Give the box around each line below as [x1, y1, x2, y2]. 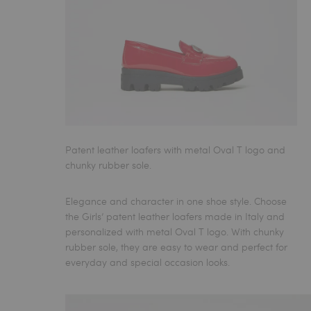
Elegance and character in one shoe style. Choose [65, 194, 287, 208]
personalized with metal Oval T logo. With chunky [65, 224, 285, 238]
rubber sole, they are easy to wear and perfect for [65, 239, 288, 253]
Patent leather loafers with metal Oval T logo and [65, 142, 286, 156]
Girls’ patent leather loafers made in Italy [82, 209, 264, 223]
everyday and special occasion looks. [65, 255, 230, 269]
